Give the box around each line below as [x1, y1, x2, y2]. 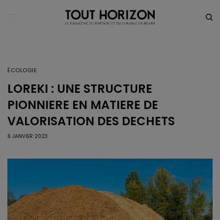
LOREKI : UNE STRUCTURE [7, 80, 152, 97]
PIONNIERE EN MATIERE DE [7, 96, 158, 113]
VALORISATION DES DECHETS [7, 112, 175, 129]
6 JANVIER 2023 [7, 132, 48, 140]
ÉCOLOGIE [7, 66, 37, 74]
